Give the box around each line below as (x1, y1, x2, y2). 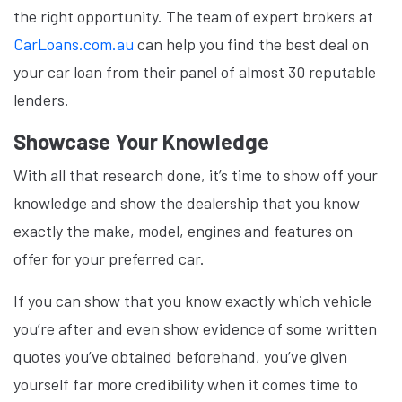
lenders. (13, 90, 69, 109)
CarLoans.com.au (13, 34, 134, 54)
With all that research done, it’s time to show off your (13, 165, 378, 185)
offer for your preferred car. (13, 249, 208, 268)
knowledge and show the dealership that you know (13, 193, 360, 213)
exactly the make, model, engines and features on (13, 221, 353, 240)
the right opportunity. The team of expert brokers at (13, 6, 373, 26)
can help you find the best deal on (134, 34, 369, 54)
